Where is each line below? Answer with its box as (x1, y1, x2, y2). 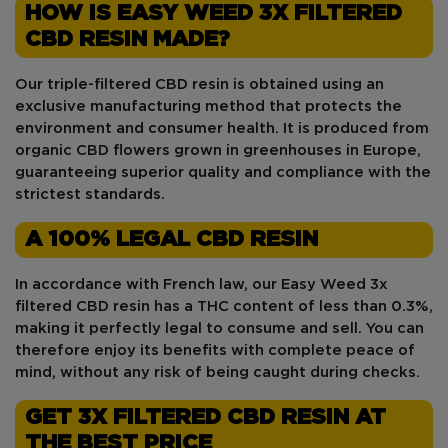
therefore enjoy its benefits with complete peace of (15, 343, 415, 357)
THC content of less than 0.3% (197, 299, 429, 313)
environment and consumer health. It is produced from (15, 121, 429, 135)
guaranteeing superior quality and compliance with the (15, 165, 431, 179)
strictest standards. (15, 187, 165, 201)
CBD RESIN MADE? (25, 29, 230, 50)
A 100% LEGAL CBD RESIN (25, 229, 318, 250)
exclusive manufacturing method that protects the (15, 99, 402, 113)
